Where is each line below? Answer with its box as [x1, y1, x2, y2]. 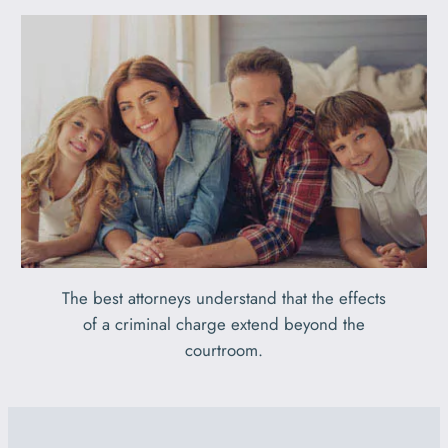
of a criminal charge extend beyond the [83, 311, 365, 336]
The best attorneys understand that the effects [62, 285, 386, 310]
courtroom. [185, 337, 263, 362]
